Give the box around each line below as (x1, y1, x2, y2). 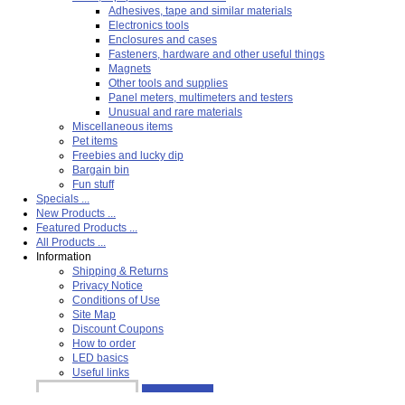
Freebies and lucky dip (72, 149, 184, 162)
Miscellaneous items (72, 120, 173, 133)
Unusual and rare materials (108, 106, 242, 118)
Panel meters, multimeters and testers (108, 91, 293, 104)
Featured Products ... (36, 221, 137, 234)
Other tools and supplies (108, 77, 228, 89)
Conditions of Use (72, 294, 160, 306)
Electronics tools (108, 19, 189, 32)
